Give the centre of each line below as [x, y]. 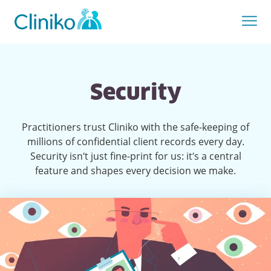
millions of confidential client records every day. [135, 142]
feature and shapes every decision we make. [135, 171]
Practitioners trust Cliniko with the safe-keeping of [135, 127]
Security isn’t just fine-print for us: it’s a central [135, 156]
